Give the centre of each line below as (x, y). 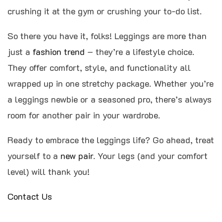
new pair (77, 156)
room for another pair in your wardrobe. (84, 115)
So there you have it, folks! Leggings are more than (107, 36)
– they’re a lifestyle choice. (139, 52)
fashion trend (59, 52)
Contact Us (30, 196)
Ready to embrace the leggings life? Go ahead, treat (111, 140)
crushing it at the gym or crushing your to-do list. (105, 11)
